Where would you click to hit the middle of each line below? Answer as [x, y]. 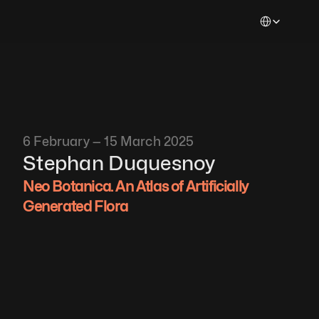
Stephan [63, 163]
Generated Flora [75, 206]
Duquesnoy [162, 163]
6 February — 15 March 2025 [109, 141]
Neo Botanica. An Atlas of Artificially [136, 187]
